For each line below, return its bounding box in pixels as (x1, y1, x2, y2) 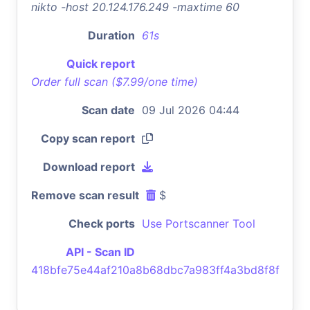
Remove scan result (31, 188, 139, 202)
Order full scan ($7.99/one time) (31, 74, 198, 89)
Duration (88, 28, 135, 42)
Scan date (82, 102, 135, 117)
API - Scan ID (66, 244, 135, 259)
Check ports (69, 216, 135, 230)
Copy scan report (41, 131, 135, 145)
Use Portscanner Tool (142, 216, 255, 230)
